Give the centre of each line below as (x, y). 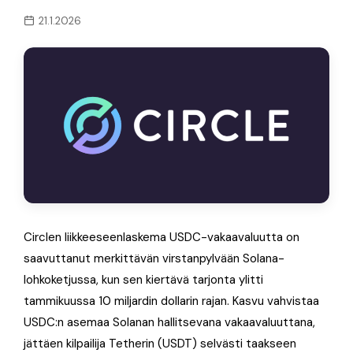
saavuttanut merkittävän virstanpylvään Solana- (154, 258)
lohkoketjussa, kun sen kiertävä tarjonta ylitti (143, 279)
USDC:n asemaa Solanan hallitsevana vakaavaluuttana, (169, 322)
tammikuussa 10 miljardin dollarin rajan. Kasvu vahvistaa (171, 301)
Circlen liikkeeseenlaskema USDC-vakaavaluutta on (162, 237)
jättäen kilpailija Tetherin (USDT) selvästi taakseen (160, 343)
